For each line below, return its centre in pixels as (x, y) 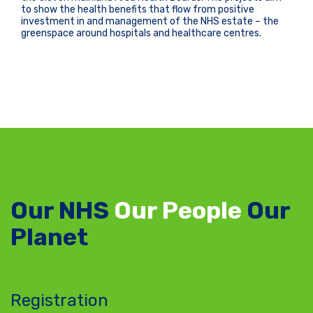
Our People (178, 211)
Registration (59, 300)
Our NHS (62, 211)
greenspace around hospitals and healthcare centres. (141, 33)
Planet (49, 237)
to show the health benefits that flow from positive (138, 9)
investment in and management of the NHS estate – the (150, 21)
